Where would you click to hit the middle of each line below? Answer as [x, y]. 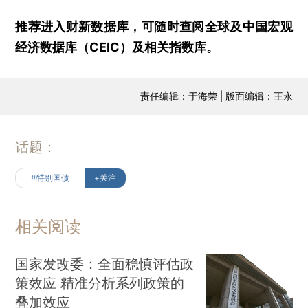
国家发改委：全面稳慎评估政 [105, 263]
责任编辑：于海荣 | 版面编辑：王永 [216, 96]
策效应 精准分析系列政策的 [100, 283]
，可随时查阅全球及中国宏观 [211, 26]
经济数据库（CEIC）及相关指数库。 [117, 47]
